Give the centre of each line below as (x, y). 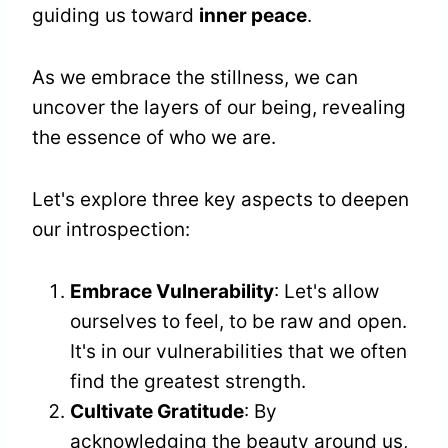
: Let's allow (326, 292)
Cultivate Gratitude (157, 412)
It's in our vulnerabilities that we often (238, 352)
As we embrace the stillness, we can (195, 78)
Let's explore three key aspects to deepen (220, 200)
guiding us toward (115, 16)
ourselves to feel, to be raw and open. (238, 322)
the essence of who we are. (154, 138)
